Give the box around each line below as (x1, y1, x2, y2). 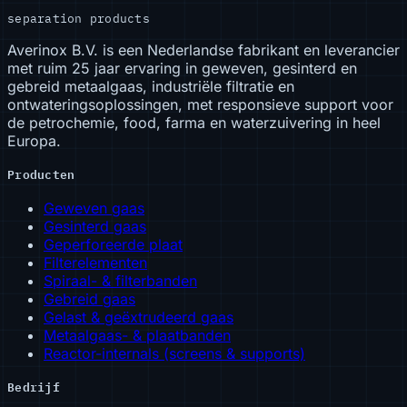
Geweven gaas (44, 198, 144, 217)
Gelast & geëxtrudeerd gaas (44, 307, 233, 326)
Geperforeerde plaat (44, 234, 183, 253)
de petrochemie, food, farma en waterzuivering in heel (7, 113, 381, 132)
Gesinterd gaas (44, 216, 146, 235)
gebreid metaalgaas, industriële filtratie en (7, 76, 294, 95)
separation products (7, 10, 150, 26)
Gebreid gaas (44, 289, 135, 308)
